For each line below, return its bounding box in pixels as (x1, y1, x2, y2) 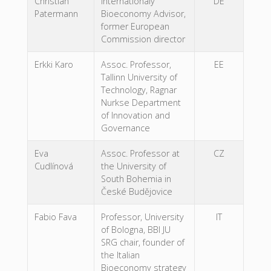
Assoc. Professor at (100, 148, 180, 160)
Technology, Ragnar (100, 84, 177, 96)
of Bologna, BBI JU (100, 224, 171, 236)
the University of (100, 160, 166, 172)
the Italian (100, 249, 140, 261)
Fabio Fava (34, 211, 77, 223)
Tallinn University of (100, 71, 177, 83)
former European (100, 21, 169, 33)
